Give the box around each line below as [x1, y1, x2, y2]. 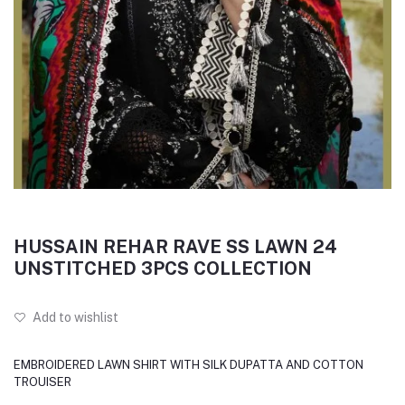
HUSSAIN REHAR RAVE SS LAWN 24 [14, 236, 337, 259]
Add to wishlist [30, 310, 118, 325]
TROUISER [14, 375, 71, 390]
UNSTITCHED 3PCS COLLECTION [14, 258, 312, 280]
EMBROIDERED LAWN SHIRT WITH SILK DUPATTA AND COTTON [14, 358, 363, 372]
